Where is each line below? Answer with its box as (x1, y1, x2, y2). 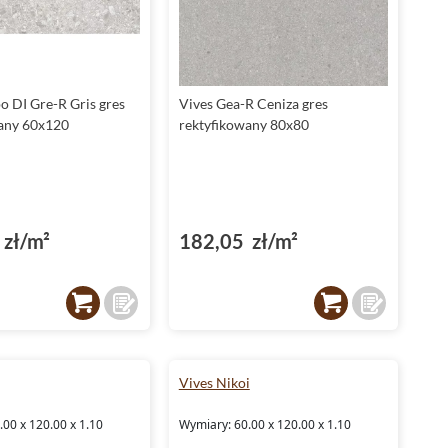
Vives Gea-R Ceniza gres (178, 95, 328, 112)
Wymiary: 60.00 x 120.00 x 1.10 (178, 416, 351, 433)
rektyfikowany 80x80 (178, 116, 309, 133)
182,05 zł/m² (178, 229, 298, 253)
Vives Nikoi (178, 374, 250, 391)
